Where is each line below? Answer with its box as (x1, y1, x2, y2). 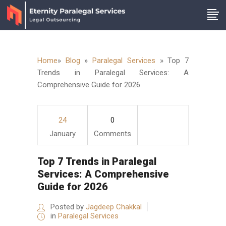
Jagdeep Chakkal (86, 202, 142, 211)
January (49, 129, 76, 138)
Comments (94, 129, 131, 138)
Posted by (48, 202, 86, 211)
